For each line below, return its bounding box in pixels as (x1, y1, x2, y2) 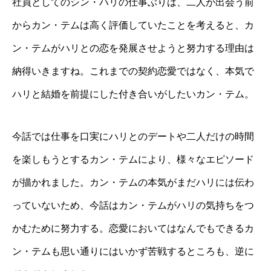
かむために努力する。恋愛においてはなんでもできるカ (12, 223, 254, 234)
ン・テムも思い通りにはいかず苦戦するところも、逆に (12, 246, 254, 257)
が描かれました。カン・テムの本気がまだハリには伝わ (12, 177, 254, 188)
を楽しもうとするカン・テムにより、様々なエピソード (12, 154, 254, 165)
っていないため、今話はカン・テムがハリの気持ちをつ (12, 200, 254, 211)
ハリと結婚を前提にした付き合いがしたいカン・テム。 (12, 89, 254, 100)
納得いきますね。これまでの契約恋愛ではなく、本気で (12, 66, 254, 77)
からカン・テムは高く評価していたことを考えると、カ (12, 20, 254, 31)
